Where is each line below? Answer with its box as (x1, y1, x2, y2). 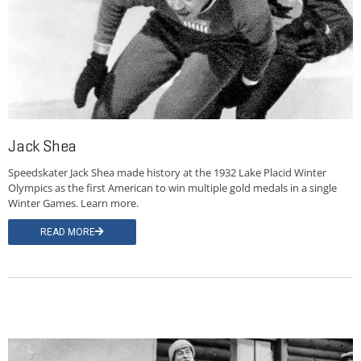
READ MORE (40, 226, 95, 239)
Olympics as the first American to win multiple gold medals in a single (8, 180, 337, 196)
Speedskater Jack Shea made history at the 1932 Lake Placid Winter (8, 165, 326, 180)
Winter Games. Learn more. (8, 196, 139, 211)
